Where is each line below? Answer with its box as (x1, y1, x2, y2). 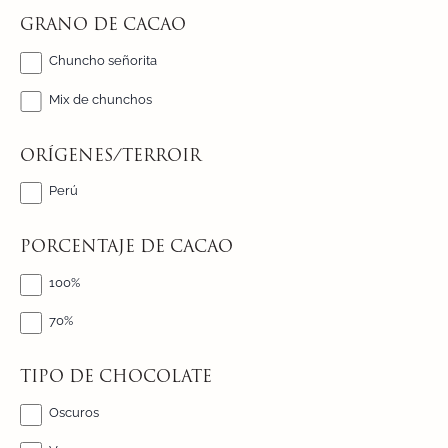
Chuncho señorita (49, 53, 158, 69)
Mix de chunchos (49, 91, 153, 107)
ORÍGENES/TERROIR (20, 148, 201, 165)
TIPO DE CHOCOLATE (20, 370, 212, 387)
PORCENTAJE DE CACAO (20, 240, 233, 257)
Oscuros (49, 405, 100, 421)
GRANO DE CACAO (20, 18, 186, 35)
